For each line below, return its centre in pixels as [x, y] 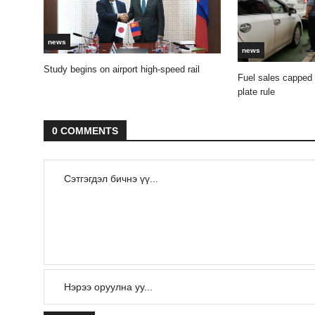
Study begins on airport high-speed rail [122, 69]
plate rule [257, 92]
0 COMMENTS [85, 131]
